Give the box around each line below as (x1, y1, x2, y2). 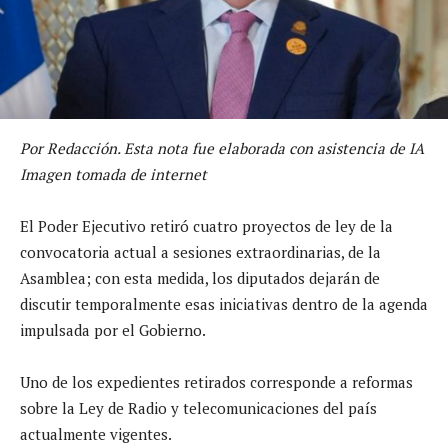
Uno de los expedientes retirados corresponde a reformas (20, 371, 413, 392)
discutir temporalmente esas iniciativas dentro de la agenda (20, 293, 428, 314)
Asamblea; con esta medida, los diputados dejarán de (20, 267, 380, 288)
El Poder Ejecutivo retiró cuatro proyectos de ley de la (20, 215, 393, 236)
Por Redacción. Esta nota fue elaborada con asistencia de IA (20, 137, 424, 158)
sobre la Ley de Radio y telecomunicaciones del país (20, 397, 377, 418)
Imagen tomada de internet (20, 163, 207, 184)
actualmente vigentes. (20, 423, 172, 444)
